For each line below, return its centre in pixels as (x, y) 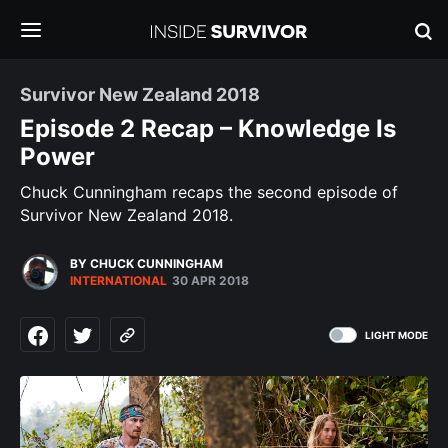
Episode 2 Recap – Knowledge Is (208, 128)
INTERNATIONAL (118, 280)
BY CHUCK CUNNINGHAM (146, 263)
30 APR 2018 (210, 280)
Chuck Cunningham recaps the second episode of (209, 192)
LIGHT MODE (396, 334)
